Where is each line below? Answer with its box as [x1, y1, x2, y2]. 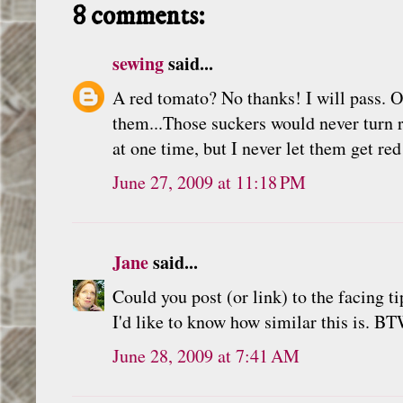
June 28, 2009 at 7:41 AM [112, 343, 300, 368]
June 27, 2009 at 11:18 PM [112, 169, 306, 194]
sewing [112, 49, 164, 76]
